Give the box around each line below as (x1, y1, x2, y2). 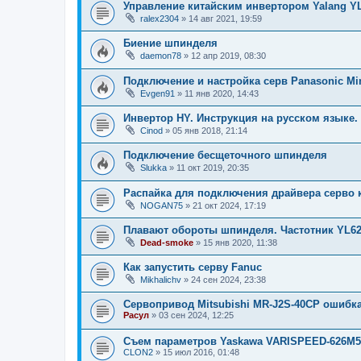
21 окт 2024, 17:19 (193, 200, 266, 210)
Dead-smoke (140, 237, 193, 247)
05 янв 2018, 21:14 (172, 126, 247, 136)
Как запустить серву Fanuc (123, 260, 262, 273)
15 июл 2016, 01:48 (163, 346, 239, 357)
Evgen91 (140, 88, 175, 98)
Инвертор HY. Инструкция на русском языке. (123, 112, 358, 125)
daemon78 (140, 50, 181, 60)
